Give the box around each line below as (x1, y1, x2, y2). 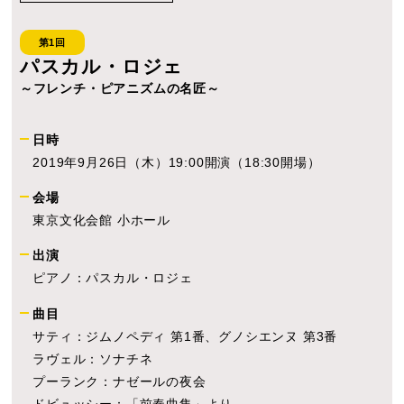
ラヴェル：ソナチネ (32, 351, 153, 366)
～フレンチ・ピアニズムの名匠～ (19, 81, 220, 96)
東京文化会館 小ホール (32, 212, 171, 227)
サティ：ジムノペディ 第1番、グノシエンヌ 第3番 (32, 328, 338, 344)
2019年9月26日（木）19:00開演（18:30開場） (32, 154, 321, 170)
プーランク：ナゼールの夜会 (32, 373, 207, 389)
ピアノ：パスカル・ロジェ (32, 271, 193, 286)
